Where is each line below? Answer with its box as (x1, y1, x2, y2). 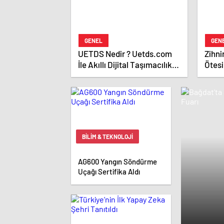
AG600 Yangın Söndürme (78, 157, 157, 166)
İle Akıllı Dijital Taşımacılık (78, 59, 172, 70)
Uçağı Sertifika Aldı (78, 167, 140, 176)
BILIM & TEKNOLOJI (82, 133, 133, 140)
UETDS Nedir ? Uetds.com (78, 48, 172, 59)
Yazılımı (78, 70, 106, 81)
